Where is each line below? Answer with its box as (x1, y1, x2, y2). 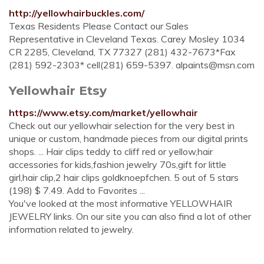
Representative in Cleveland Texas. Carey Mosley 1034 (9, 33, 245, 45)
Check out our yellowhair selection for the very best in (9, 120, 235, 131)
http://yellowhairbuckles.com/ (9, 7, 144, 19)
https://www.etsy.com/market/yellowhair (9, 107, 198, 118)
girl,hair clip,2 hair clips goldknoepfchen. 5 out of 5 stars (9, 171, 239, 183)
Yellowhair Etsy (9, 83, 107, 98)
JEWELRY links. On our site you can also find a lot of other (9, 210, 251, 222)
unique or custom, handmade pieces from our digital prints (9, 133, 248, 144)
